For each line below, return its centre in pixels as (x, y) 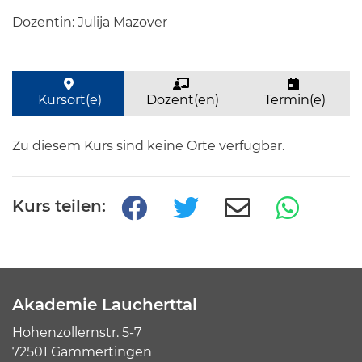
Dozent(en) (181, 100)
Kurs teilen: (59, 206)
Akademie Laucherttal (105, 305)
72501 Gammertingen (82, 352)
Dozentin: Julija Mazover (90, 22)
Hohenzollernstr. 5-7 (78, 333)
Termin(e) (294, 100)
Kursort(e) (69, 100)
